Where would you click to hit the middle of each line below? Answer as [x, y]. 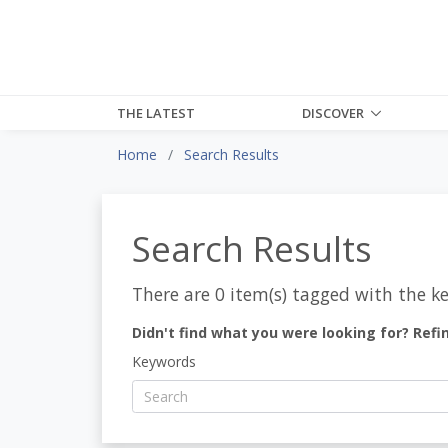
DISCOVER [333, 112]
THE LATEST [156, 112]
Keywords [164, 361]
